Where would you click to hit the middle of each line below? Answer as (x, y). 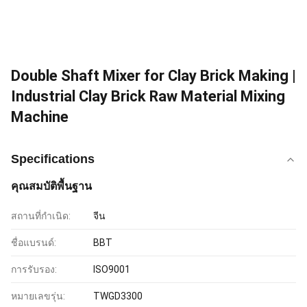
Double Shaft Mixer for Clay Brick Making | (153, 76)
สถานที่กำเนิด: (41, 216)
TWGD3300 (118, 296)
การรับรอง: (34, 269)
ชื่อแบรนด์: (34, 243)
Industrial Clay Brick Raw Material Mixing (148, 96)
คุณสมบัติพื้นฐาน (51, 186)
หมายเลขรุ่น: (38, 296)
